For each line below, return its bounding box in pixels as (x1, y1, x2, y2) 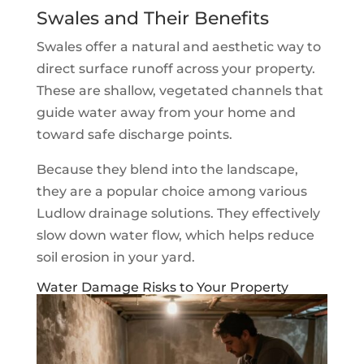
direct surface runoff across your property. (36, 60, 315, 76)
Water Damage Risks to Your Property (36, 279, 288, 295)
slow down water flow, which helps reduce (36, 227, 314, 243)
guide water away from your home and (36, 104, 296, 120)
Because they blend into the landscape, (36, 161, 298, 177)
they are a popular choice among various (36, 183, 307, 199)
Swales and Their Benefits (36, 6, 269, 29)
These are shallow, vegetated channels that (36, 82, 323, 98)
